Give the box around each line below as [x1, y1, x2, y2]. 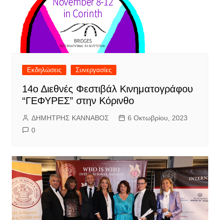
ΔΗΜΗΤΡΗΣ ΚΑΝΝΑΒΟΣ [31, 114, 109, 122]
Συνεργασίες [75, 66, 111, 74]
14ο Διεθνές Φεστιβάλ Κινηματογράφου [22, 83, 193, 95]
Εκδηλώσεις [27, 66, 61, 74]
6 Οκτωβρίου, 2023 [127, 114, 188, 122]
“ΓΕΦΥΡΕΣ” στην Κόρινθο [22, 95, 134, 107]
